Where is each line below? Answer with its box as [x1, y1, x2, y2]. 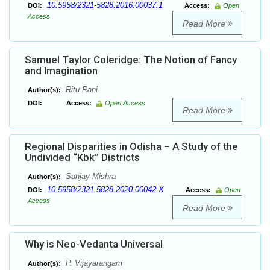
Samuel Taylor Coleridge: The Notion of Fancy [25, 54, 237, 66]
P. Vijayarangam [63, 259, 122, 268]
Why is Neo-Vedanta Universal [25, 238, 163, 251]
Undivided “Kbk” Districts [25, 151, 140, 164]
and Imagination [25, 64, 98, 77]
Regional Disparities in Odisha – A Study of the [25, 140, 238, 153]
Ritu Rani [63, 85, 98, 95]
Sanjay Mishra [63, 172, 116, 181]
